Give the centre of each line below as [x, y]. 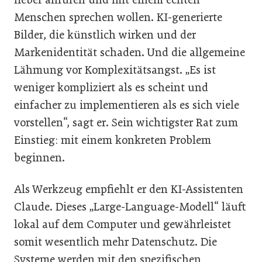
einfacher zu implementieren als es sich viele [127, 105]
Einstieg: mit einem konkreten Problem [113, 140]
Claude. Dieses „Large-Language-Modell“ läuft [130, 206]
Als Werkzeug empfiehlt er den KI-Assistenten [129, 189]
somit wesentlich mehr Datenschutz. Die [116, 242]
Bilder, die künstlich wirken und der [105, 35]
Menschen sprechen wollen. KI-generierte [118, 17]
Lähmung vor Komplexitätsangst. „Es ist [115, 70]
